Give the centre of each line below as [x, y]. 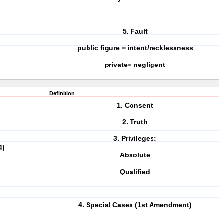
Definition [62, 93]
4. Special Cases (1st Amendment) [135, 205]
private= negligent [135, 65]
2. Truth [135, 122]
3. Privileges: [135, 138]
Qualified [135, 172]
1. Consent [135, 105]
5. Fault [135, 31]
